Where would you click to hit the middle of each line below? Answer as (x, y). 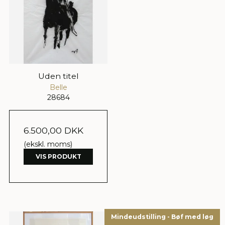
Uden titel (58, 76)
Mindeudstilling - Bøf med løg (162, 216)
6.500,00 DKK (53, 130)
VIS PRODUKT (58, 157)
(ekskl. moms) (48, 144)
